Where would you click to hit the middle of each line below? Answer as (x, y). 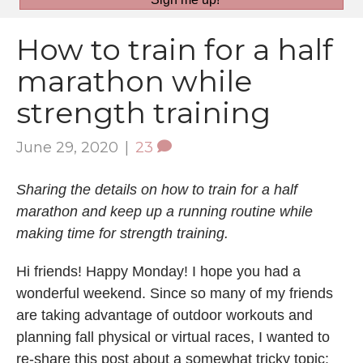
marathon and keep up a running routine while (164, 211)
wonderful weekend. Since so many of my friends (175, 293)
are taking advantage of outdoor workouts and (164, 315)
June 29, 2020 (67, 147)
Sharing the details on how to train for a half (157, 189)
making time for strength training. (122, 233)
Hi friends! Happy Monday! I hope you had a (158, 271)
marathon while (134, 81)
